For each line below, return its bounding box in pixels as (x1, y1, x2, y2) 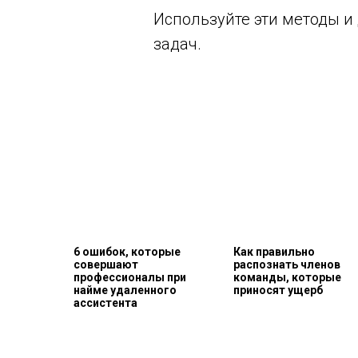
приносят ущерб (233, 284, 323, 296)
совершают (74, 258, 138, 271)
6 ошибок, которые (74, 245, 181, 258)
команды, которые (233, 271, 341, 284)
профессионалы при (74, 271, 186, 284)
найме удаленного (74, 284, 177, 296)
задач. (153, 34, 201, 54)
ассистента (74, 296, 137, 309)
